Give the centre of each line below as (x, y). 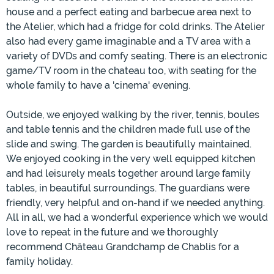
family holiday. (39, 262)
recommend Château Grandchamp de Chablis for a (123, 247)
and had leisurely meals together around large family (128, 174)
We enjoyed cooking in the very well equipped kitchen (131, 159)
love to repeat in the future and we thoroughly (112, 232)
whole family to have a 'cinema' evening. (98, 86)
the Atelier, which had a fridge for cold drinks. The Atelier (135, 27)
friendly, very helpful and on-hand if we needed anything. (135, 203)
